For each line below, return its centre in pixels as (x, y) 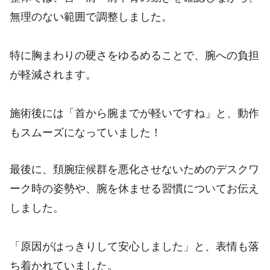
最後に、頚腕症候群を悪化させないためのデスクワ (134, 169)
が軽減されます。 (53, 74)
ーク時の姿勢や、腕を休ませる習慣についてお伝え (134, 188)
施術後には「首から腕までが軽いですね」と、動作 (134, 113)
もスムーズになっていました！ (86, 132)
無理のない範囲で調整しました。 (91, 17)
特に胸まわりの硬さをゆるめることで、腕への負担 (134, 55)
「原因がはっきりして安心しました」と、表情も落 (134, 246)
